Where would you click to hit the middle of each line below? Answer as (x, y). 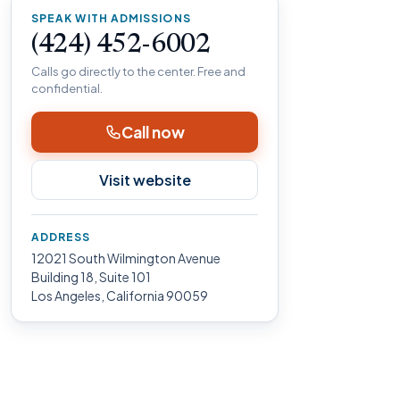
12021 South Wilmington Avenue (126, 258)
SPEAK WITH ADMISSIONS (111, 18)
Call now (153, 132)
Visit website (145, 180)
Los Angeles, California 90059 (120, 296)
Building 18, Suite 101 (91, 277)
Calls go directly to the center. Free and (138, 71)
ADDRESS (61, 237)
